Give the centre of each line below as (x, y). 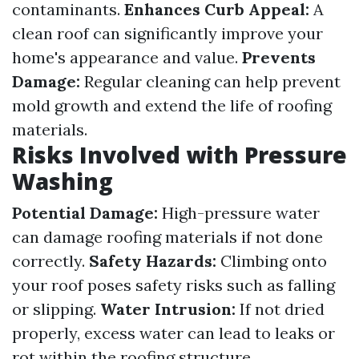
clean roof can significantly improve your (167, 33)
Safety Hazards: (153, 261)
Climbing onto (272, 261)
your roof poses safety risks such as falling (173, 285)
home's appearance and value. (127, 57)
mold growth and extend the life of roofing (172, 105)
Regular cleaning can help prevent (210, 81)
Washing (63, 181)
